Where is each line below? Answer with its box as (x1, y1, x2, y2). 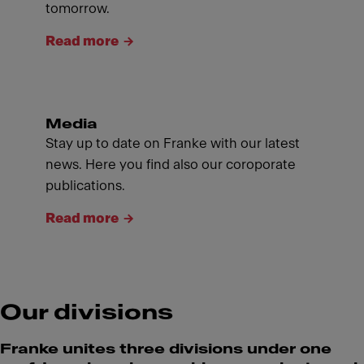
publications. (45, 178, 125, 193)
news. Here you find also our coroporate (45, 157, 296, 171)
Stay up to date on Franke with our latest (45, 136, 300, 150)
